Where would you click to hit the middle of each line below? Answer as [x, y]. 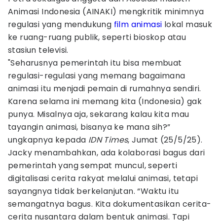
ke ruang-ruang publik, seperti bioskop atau [97, 37]
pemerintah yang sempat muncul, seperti [93, 166]
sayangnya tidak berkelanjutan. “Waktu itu [93, 191]
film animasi [138, 24]
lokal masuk [187, 24]
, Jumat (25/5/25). [165, 140]
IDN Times [108, 140]
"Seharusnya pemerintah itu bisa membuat [95, 63]
